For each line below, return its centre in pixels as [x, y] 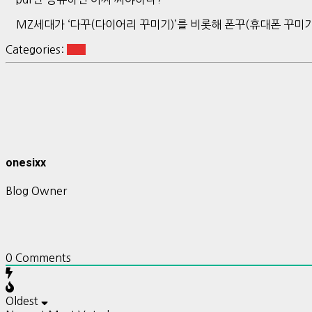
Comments [42, 258]
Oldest [22, 301]
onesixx [26, 162]
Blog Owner [36, 191]
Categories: [36, 49]
